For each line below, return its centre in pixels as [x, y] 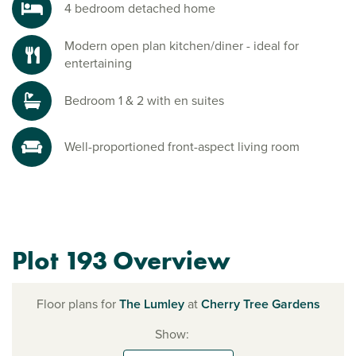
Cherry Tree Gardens [260, 304]
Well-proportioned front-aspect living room [182, 147]
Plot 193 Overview [121, 261]
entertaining [98, 64]
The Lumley [151, 304]
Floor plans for [77, 304]
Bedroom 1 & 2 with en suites [144, 101]
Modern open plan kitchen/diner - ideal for [182, 46]
